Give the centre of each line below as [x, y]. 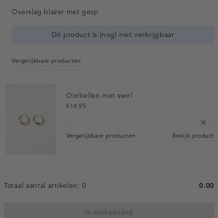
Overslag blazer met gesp [55, 12]
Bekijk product [193, 135]
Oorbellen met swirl [99, 95]
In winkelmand [109, 213]
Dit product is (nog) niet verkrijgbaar [113, 35]
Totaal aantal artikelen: [43, 186]
